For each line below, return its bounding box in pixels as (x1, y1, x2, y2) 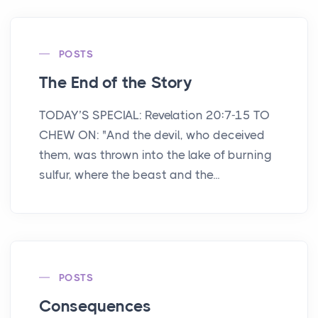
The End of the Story (39, 72, 192, 92)
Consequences (39, 296, 151, 316)
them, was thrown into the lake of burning (39, 147, 272, 162)
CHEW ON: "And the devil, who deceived (39, 127, 265, 142)
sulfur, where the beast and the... (39, 167, 219, 182)
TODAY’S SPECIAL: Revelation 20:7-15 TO (39, 107, 270, 122)
